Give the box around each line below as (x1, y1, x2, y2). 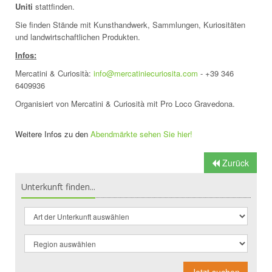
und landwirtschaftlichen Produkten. (15, 31, 140, 42)
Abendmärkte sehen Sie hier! (90, 128, 192, 140)
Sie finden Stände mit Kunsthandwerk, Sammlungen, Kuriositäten (15, 19, 245, 30)
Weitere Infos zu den (15, 128, 90, 140)
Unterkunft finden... (21, 181, 95, 192)
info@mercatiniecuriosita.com (93, 67, 198, 79)
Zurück (220, 157, 249, 169)
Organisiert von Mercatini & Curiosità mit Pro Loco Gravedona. (15, 98, 235, 109)
